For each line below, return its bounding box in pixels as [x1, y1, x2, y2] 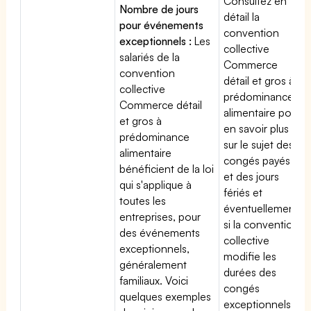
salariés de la [119, 49, 180, 64]
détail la [224, 9, 260, 24]
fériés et [224, 185, 263, 199]
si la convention [224, 217, 300, 231]
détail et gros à [224, 73, 295, 87]
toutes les [119, 193, 167, 208]
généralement [119, 257, 187, 271]
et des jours [224, 169, 280, 183]
